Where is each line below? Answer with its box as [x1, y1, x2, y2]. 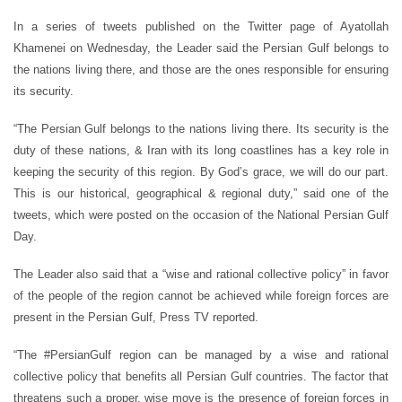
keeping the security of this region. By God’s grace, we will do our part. [13, 164, 389, 179]
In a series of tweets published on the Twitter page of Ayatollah [13, 19, 389, 33]
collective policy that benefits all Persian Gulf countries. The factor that [13, 369, 389, 383]
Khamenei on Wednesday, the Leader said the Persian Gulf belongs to [13, 40, 389, 55]
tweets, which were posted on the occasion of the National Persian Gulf [13, 207, 389, 222]
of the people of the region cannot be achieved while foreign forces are [13, 288, 389, 302]
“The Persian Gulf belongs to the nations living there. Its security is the [13, 121, 389, 135]
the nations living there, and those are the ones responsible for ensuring [13, 62, 389, 76]
